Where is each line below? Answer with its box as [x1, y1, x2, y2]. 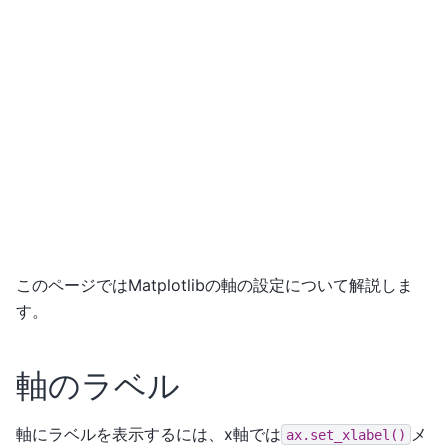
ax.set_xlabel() [286, 426, 406, 443]
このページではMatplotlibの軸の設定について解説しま [16, 274, 413, 295]
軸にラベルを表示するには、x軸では [16, 423, 281, 444]
